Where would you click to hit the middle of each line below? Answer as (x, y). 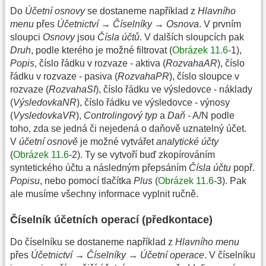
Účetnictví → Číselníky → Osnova (128, 24)
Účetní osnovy (55, 11)
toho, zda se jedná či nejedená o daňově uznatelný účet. (128, 128)
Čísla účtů (118, 37)
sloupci (26, 37)
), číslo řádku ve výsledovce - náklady (174, 89)
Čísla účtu (210, 167)
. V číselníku (230, 255)
